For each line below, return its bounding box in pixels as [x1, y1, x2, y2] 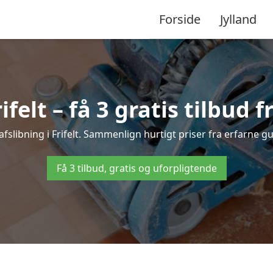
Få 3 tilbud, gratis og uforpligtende [56, 161, 217, 175]
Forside [159, 10, 200, 27]
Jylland [220, 10, 257, 27]
